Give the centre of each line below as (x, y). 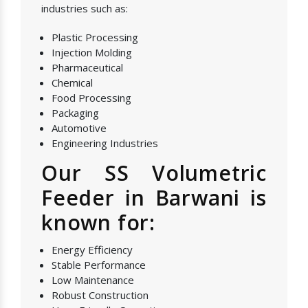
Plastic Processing (95, 37)
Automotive (79, 128)
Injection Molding (92, 52)
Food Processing (91, 97)
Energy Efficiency (92, 249)
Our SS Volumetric (154, 173)
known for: (99, 222)
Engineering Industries (105, 143)
